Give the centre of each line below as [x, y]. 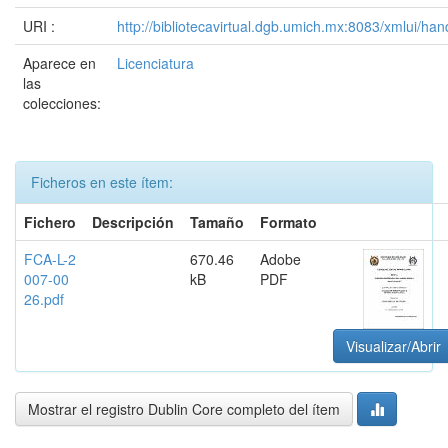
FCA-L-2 [50, 259]
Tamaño [217, 222]
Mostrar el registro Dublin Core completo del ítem [184, 409]
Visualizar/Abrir [393, 346]
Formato [288, 222]
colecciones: [62, 103]
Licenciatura [155, 63]
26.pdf [44, 299]
